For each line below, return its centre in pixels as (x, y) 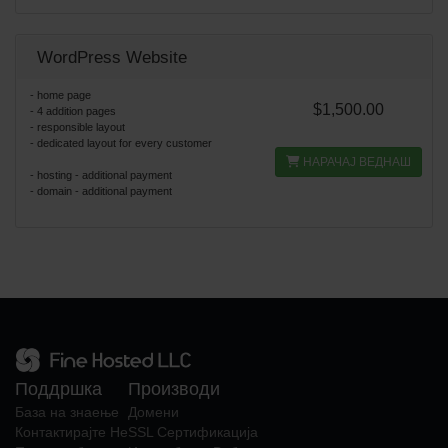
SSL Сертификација (193, 432)
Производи (174, 389)
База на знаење (67, 412)
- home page (60, 95)
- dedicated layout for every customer (121, 143)
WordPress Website (112, 57)
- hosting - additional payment (101, 175)
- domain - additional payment (101, 191)
